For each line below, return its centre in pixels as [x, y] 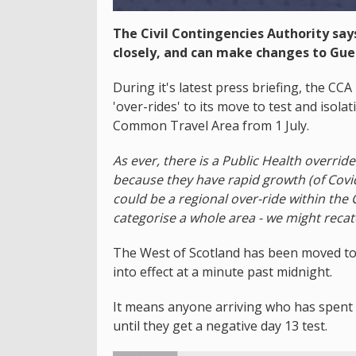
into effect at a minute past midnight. [222, 271]
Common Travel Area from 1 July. [211, 125]
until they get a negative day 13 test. [220, 325]
